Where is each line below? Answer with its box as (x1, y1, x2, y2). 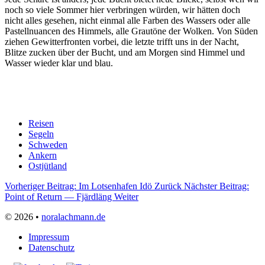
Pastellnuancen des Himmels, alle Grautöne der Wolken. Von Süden (5, 26, 258, 37)
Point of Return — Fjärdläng (5, 192, 114, 202)
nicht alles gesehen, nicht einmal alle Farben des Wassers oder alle (5, 15, 250, 26)
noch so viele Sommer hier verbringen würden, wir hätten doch (5, 5, 240, 15)
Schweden (28, 140, 67, 150)
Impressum (28, 232, 69, 243)
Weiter (114, 192, 138, 202)
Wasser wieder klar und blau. (5, 58, 113, 69)
